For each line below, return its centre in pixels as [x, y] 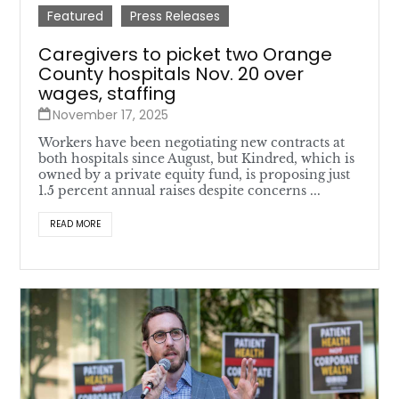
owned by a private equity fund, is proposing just [195, 175]
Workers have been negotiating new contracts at [192, 142]
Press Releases [175, 16]
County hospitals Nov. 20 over [171, 74]
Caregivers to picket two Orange [186, 54]
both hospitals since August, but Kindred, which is [197, 159]
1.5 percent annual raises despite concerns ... [180, 191]
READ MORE [76, 224]
